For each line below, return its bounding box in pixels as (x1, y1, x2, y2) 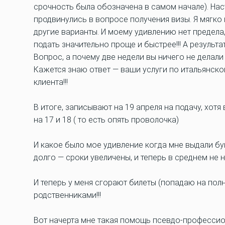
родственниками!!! (34, 190, 101, 200)
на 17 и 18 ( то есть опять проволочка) (34, 115, 179, 125)
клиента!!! (34, 77, 68, 87)
